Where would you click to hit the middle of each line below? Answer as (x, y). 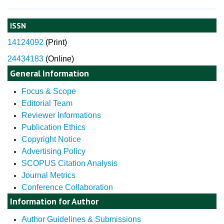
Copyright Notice (51, 139)
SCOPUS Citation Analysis (69, 163)
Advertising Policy (53, 151)
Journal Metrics (48, 175)
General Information (49, 73)
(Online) (59, 59)
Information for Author (54, 201)
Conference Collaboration (67, 187)
